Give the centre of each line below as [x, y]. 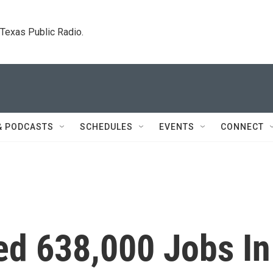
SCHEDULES [106, 127]
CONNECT [242, 127]
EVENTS [177, 127]
